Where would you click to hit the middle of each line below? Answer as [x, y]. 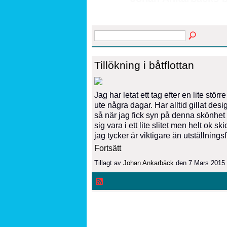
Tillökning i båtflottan [144, 65]
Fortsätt [108, 148]
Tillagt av [109, 163]
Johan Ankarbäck [148, 163]
